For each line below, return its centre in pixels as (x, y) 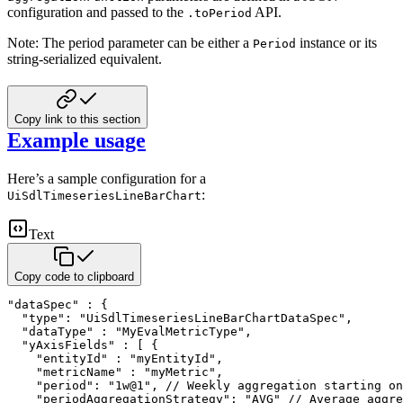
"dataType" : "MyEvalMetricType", (130, 331)
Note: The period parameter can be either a (130, 43)
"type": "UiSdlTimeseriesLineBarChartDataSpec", (180, 318)
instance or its (336, 43)
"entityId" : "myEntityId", (115, 358)
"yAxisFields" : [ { (83, 345)
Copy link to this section (77, 119)
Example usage (76, 140)
